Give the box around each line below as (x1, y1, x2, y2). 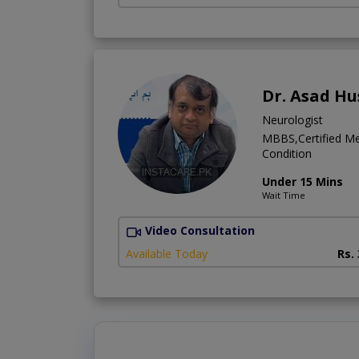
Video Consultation (145, 223, 255, 239)
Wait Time (262, 189, 305, 202)
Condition (262, 146, 312, 162)
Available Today (126, 245, 208, 261)
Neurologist (262, 112, 323, 128)
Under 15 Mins (262, 174, 343, 190)
